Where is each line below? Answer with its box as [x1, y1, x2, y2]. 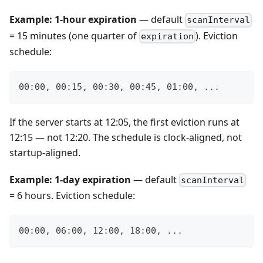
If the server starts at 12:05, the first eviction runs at [9, 115, 240, 129]
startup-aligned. [9, 146, 80, 159]
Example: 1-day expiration [9, 173, 131, 186]
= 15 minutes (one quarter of [9, 29, 139, 42]
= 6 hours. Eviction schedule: [9, 188, 135, 202]
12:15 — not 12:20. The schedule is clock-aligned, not [9, 130, 242, 144]
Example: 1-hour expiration [9, 13, 137, 26]
